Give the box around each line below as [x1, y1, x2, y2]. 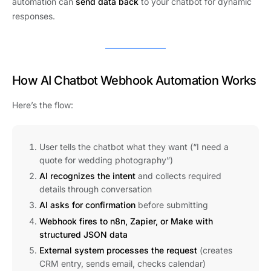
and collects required [135, 171, 221, 181]
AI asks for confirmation [39, 200, 135, 211]
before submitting [135, 200, 208, 211]
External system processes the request [39, 244, 197, 255]
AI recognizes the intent [39, 171, 135, 181]
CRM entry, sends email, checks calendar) [39, 258, 206, 269]
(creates [197, 244, 232, 255]
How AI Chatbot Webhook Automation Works [12, 73, 256, 88]
